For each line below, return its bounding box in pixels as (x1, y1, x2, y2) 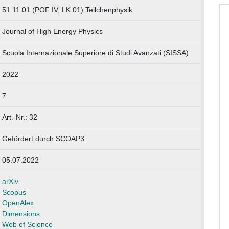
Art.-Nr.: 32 (2, 113, 37, 122)
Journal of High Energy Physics (2, 27, 103, 36)
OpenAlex (2, 199, 34, 208)
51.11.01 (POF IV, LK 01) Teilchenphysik (2, 6, 132, 14)
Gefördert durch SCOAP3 (2, 134, 84, 143)
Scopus (2, 188, 26, 197)
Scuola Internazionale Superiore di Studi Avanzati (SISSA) (2, 49, 189, 57)
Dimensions (2, 210, 40, 218)
